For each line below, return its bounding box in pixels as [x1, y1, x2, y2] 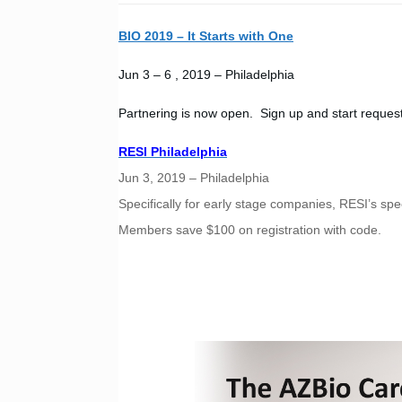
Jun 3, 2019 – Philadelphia [118, 170, 269, 185]
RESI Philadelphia [118, 144, 227, 159]
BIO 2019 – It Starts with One [118, 29, 293, 43]
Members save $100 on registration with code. [118, 223, 381, 237]
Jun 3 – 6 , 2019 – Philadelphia [118, 67, 294, 82]
